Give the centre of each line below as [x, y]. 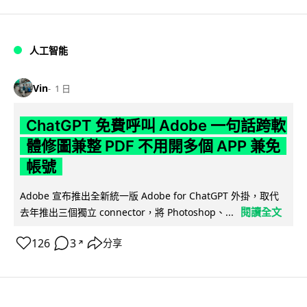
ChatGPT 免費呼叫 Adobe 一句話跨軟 [156, 126]
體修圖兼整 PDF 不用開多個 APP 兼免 [153, 146]
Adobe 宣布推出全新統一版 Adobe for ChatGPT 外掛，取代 [149, 196]
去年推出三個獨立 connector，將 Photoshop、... [127, 212]
